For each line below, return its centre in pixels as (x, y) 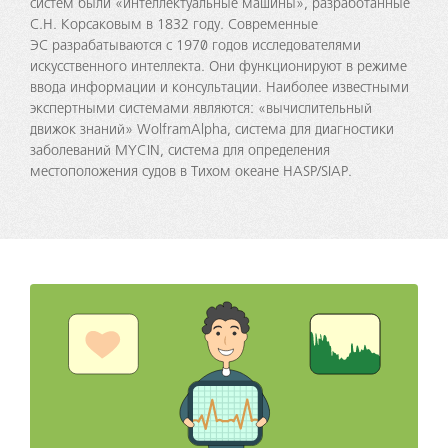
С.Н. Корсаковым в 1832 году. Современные (174, 24)
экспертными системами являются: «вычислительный (201, 108)
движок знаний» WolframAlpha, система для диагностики (212, 129)
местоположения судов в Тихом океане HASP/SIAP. (191, 171)
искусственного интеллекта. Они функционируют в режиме (218, 66)
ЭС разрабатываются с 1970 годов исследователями (195, 45)
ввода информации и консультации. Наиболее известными (219, 87)
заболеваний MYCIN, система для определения (180, 150)
